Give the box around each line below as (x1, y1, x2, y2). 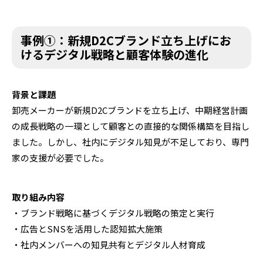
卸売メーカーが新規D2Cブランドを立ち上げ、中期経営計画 (12, 103, 248, 116)
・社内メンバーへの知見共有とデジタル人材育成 (12, 238, 205, 251)
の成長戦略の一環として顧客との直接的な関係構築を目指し (12, 119, 249, 132)
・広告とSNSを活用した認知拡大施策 (12, 222, 163, 235)
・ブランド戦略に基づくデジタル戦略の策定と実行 (12, 206, 214, 219)
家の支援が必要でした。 (12, 151, 109, 164)
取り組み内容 (12, 190, 65, 203)
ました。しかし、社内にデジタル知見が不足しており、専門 (12, 135, 249, 148)
